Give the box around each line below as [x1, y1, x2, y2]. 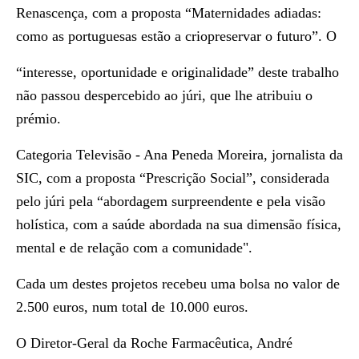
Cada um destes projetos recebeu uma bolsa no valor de [16, 276, 340, 292]
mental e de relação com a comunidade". [16, 240, 252, 256]
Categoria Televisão [16, 147, 131, 163]
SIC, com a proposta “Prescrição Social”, [16, 170, 260, 186]
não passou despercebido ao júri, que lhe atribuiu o [16, 87, 313, 103]
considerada [260, 170, 329, 186]
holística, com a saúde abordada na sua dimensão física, [16, 216, 341, 232]
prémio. [16, 111, 61, 127]
